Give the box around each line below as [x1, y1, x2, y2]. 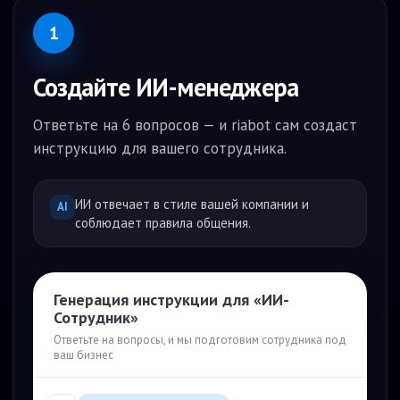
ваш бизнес [54, 347, 113, 362]
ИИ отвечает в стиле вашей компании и [75, 196, 309, 212]
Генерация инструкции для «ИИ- [54, 289, 289, 310]
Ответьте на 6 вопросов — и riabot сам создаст [33, 115, 357, 135]
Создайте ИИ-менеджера [33, 71, 299, 104]
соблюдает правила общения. [75, 214, 251, 231]
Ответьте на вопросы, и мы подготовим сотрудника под [54, 332, 346, 347]
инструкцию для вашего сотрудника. [33, 138, 287, 158]
